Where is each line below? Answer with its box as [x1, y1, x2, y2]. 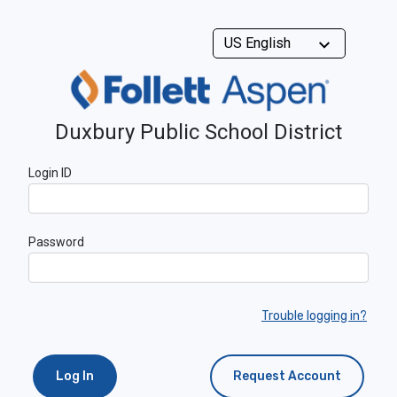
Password [28, 234, 84, 249]
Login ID [28, 165, 72, 180]
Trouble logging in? [261, 307, 367, 323]
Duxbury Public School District [55, 119, 342, 144]
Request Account [233, 368, 341, 384]
